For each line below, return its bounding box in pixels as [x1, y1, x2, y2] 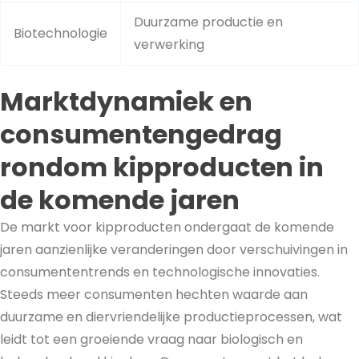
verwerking [134, 35, 204, 54]
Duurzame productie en [134, 13, 283, 32]
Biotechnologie [14, 24, 107, 43]
